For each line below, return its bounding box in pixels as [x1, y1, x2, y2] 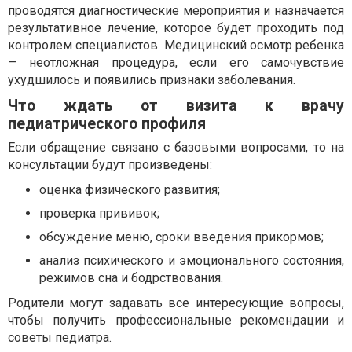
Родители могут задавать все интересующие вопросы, [8, 295, 344, 311]
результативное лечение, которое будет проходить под [8, 20, 344, 36]
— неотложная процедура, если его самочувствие [8, 55, 344, 71]
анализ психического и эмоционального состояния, [39, 253, 344, 269]
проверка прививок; [39, 206, 159, 222]
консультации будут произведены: [8, 157, 212, 173]
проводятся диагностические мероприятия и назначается [8, 3, 344, 19]
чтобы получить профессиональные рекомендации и [8, 313, 344, 328]
